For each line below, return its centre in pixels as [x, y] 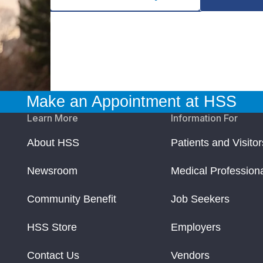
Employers [196, 227]
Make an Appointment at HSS [131, 102]
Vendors [190, 256]
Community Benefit [72, 199]
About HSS [53, 143]
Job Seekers [200, 199]
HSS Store [52, 227]
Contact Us [53, 256]
